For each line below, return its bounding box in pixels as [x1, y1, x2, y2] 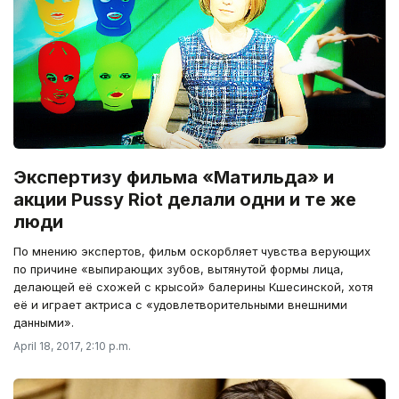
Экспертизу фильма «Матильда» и [13, 166, 334, 188]
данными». [13, 314, 74, 330]
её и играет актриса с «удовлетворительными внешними [13, 297, 347, 312]
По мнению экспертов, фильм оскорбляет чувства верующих [13, 243, 370, 258]
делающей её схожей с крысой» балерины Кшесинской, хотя [13, 279, 373, 294]
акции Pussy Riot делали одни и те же [13, 188, 356, 210]
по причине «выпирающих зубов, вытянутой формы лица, [13, 261, 344, 276]
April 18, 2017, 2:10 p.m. [13, 338, 131, 353]
